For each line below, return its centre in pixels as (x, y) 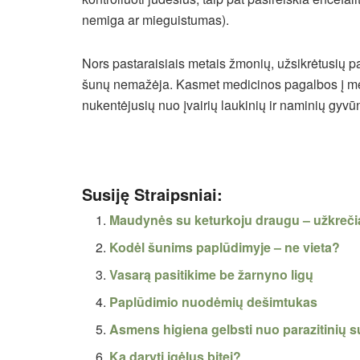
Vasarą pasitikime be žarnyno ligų (212, 274)
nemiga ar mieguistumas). (155, 19)
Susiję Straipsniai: (152, 194)
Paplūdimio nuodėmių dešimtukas (214, 301)
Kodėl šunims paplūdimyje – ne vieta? (225, 247)
